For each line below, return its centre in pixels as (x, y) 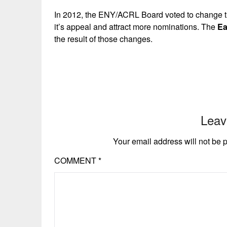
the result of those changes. (103, 39)
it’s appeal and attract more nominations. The (135, 27)
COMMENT (76, 160)
